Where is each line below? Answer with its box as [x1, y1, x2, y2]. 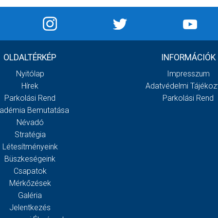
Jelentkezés [9, 203, 51, 213]
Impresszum [166, 69, 210, 79]
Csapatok [13, 166, 47, 176]
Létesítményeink [2, 142, 58, 152]
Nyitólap [16, 69, 44, 79]
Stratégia [14, 130, 46, 140]
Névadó [16, 118, 44, 127]
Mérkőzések [9, 179, 51, 188]
